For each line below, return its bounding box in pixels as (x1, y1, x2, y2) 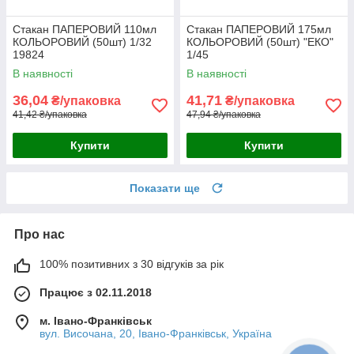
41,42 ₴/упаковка (13, 108, 87, 120)
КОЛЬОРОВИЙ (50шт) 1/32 (13, 35, 152, 48)
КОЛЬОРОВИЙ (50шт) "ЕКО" (186, 35, 333, 48)
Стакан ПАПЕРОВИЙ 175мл (186, 22, 331, 36)
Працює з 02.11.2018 (40, 285, 152, 299)
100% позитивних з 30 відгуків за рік (40, 257, 224, 270)
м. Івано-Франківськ (40, 314, 152, 327)
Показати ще (130, 181, 200, 194)
